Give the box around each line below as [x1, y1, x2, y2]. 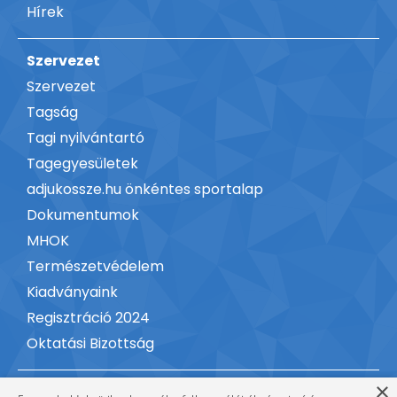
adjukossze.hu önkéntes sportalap [27, 179, 263, 200]
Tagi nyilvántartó [27, 128, 144, 149]
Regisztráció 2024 [27, 307, 150, 329]
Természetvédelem [27, 256, 164, 277]
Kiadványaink [27, 282, 118, 303]
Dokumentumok [27, 205, 139, 226]
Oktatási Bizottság [27, 333, 154, 354]
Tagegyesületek [27, 153, 138, 175]
